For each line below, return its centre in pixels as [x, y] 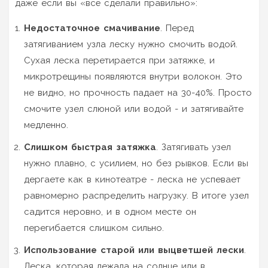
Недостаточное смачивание [92, 28]
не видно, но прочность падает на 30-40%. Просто [138, 92]
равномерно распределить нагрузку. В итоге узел [136, 195]
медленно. [46, 125]
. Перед [177, 28]
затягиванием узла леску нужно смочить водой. [131, 44]
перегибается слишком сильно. [94, 228]
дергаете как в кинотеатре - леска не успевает [132, 179]
